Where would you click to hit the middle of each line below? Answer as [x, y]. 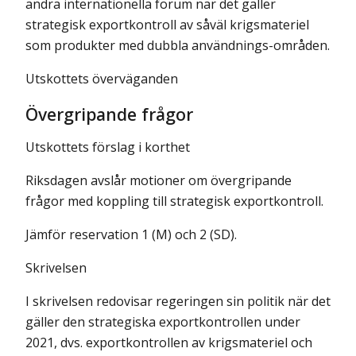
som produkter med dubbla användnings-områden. [178, 45]
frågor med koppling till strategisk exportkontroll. [174, 201]
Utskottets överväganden [102, 78]
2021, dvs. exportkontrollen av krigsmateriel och [169, 342]
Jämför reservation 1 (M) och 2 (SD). [131, 234]
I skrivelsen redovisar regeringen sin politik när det [178, 301]
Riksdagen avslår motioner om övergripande [159, 180]
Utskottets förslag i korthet [108, 147]
